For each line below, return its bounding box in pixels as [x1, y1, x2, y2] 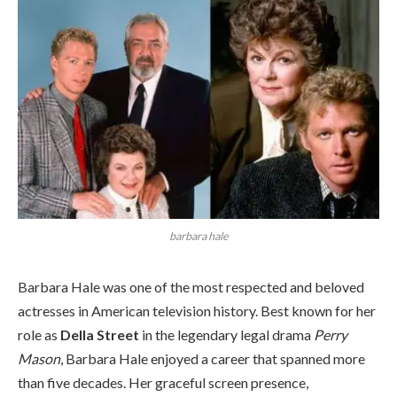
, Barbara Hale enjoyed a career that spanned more [60, 349, 365, 367]
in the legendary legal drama [139, 325, 314, 343]
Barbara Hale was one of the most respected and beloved [18, 277, 364, 295]
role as [18, 325, 60, 343]
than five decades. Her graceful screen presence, [18, 373, 308, 391]
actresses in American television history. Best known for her [18, 301, 376, 319]
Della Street [60, 325, 139, 343]
